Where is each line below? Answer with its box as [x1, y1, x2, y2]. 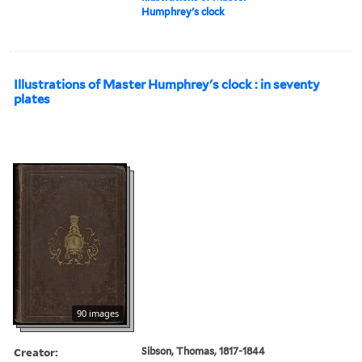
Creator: [14, 343, 58, 360]
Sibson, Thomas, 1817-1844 [141, 344, 266, 357]
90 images [77, 306, 119, 319]
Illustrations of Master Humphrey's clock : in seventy [14, 77, 320, 92]
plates [14, 91, 50, 107]
